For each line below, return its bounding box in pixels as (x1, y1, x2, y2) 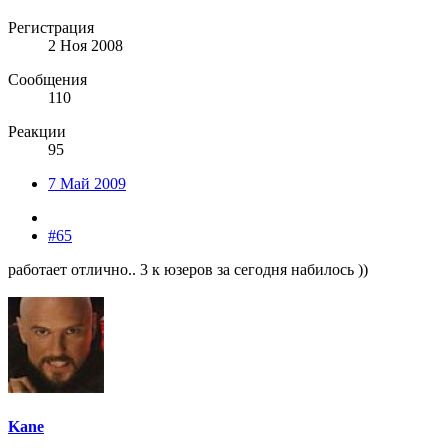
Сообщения (8, 70, 87, 88)
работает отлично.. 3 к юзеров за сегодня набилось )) (8, 260, 368, 278)
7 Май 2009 (48, 174, 126, 192)
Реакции (8, 122, 66, 140)
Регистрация (8, 18, 94, 36)
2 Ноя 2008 (48, 36, 123, 54)
